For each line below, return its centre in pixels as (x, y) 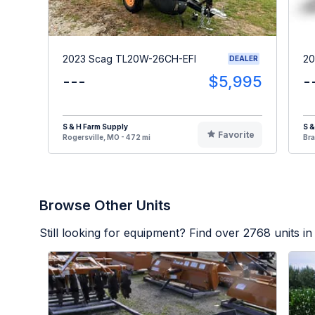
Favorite (236, 135)
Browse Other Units (105, 206)
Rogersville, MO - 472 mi (107, 137)
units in (291, 233)
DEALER (244, 59)
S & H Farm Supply (95, 127)
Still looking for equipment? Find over (141, 233)
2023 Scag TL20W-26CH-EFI (129, 58)
